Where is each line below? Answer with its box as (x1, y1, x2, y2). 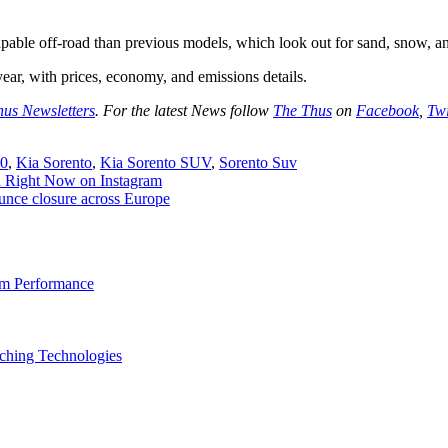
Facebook (356, 101, 419, 119)
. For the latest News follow (95, 101, 273, 119)
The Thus (273, 101, 332, 119)
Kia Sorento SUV (100, 153, 211, 171)
